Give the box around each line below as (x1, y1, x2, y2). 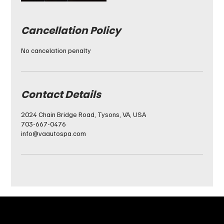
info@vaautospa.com (21, 128, 86, 137)
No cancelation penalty (21, 45, 91, 54)
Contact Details (21, 87, 101, 101)
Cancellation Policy (21, 23, 121, 37)
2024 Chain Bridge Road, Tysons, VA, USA (21, 109, 146, 118)
